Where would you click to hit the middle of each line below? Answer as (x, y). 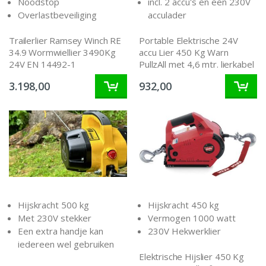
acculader (167, 15)
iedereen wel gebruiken (66, 244)
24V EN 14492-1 (42, 64)
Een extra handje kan (61, 231)
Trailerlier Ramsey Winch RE (65, 41)
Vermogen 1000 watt (192, 218)
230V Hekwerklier (184, 231)
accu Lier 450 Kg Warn (184, 53)
